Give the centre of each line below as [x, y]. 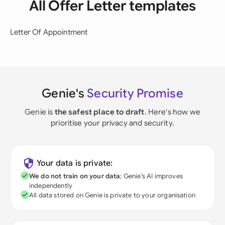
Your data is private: [75, 163]
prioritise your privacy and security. [113, 123]
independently [51, 186]
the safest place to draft [99, 112]
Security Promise [135, 93]
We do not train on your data [75, 176]
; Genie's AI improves [151, 176]
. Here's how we [172, 112]
